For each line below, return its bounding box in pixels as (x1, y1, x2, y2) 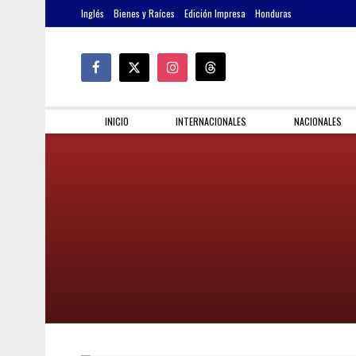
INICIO (104, 114, 129, 128)
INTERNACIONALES (176, 114, 247, 128)
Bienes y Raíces (114, 6, 175, 20)
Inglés (81, 6, 104, 20)
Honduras (255, 6, 292, 20)
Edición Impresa (184, 6, 246, 20)
